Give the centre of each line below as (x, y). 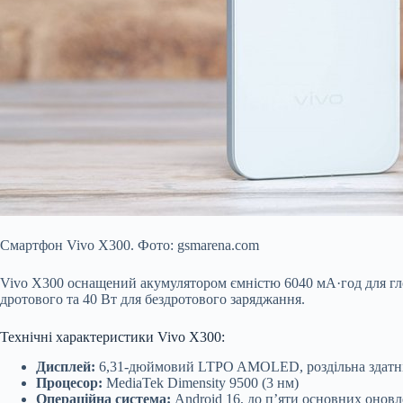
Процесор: (69, 382)
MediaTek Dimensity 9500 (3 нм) (201, 382)
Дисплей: (66, 366)
